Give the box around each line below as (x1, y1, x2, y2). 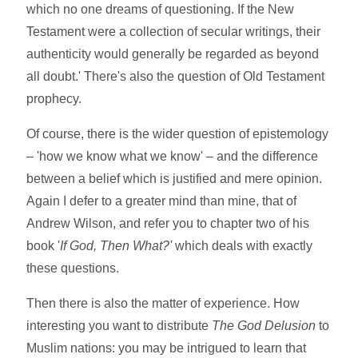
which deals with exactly (172, 239, 313, 253)
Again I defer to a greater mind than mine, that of (26, 194, 297, 209)
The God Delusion (212, 319, 320, 333)
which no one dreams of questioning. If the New (26, 2, 295, 17)
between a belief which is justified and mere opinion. (26, 172, 323, 186)
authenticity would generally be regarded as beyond (26, 47, 320, 62)
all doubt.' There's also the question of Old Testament (26, 70, 325, 84)
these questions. (26, 261, 120, 276)
